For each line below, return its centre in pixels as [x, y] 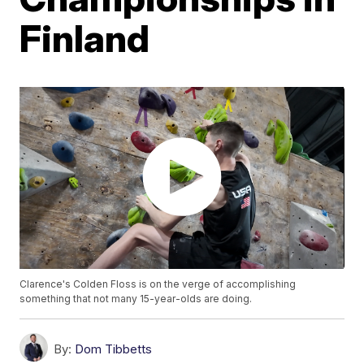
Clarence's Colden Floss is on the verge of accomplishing [158, 284]
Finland [85, 38]
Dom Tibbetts [114, 349]
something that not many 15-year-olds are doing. [136, 299]
